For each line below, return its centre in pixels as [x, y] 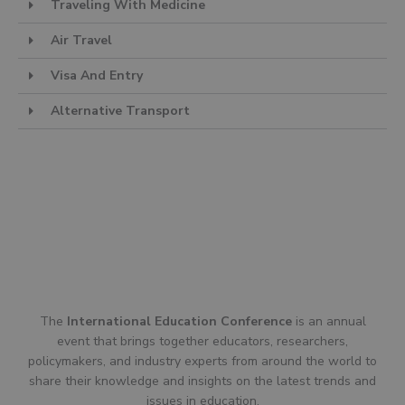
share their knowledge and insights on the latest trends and [202, 381]
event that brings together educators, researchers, [202, 341]
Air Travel [81, 40]
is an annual [329, 321]
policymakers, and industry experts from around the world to [202, 361]
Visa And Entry [97, 75]
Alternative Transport [120, 110]
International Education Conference [179, 321]
